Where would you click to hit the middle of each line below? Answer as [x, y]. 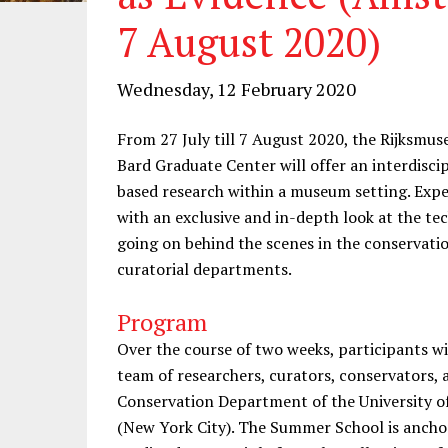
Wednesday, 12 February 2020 [236, 89]
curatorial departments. [204, 269]
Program [162, 322]
